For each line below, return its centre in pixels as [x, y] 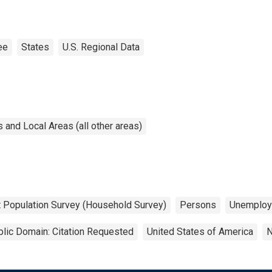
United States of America [200, 231]
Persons [198, 205]
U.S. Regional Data [101, 47]
